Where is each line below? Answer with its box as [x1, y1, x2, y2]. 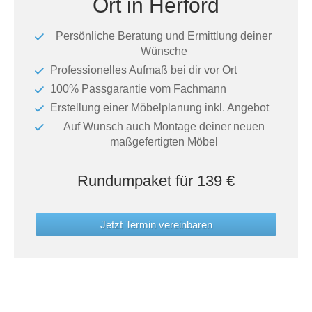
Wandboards [14, 73, 77, 86]
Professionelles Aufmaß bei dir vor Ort [50, 64, 237, 76]
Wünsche [140, 45, 187, 57]
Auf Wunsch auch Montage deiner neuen [63, 120, 265, 132]
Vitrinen [14, 40, 52, 52]
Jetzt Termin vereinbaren [100, 219, 212, 231]
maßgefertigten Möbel [109, 136, 218, 148]
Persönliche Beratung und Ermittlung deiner [56, 30, 272, 42]
